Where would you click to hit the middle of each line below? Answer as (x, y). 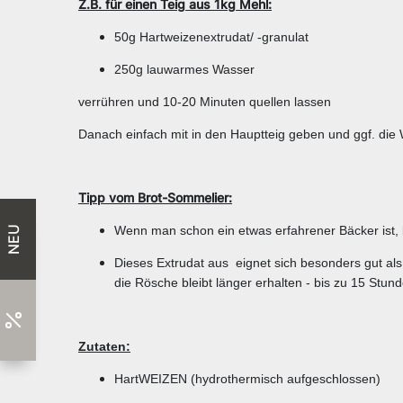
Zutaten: (104, 347)
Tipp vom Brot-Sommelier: (155, 198)
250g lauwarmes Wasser (184, 70)
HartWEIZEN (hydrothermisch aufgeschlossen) (247, 379)
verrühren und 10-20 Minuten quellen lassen (205, 102)
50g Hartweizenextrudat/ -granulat (211, 37)
